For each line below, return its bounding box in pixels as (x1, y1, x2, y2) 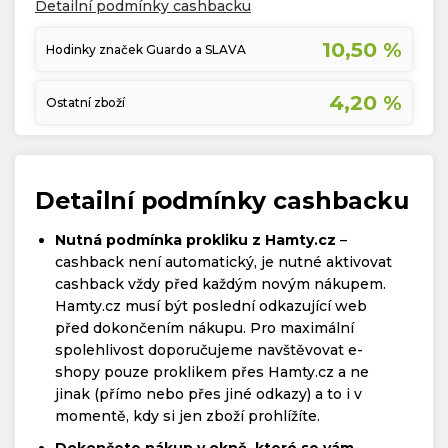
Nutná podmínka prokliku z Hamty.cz (55, 230, 336, 249)
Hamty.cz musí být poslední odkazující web (55, 296, 367, 315)
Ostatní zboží (46, 94, 125, 110)
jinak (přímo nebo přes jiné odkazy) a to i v (55, 384, 362, 403)
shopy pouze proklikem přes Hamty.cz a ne (55, 362, 369, 381)
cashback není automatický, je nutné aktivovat (55, 252, 392, 271)
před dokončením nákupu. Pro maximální (55, 318, 354, 337)
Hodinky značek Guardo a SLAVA (46, 42, 246, 58)
